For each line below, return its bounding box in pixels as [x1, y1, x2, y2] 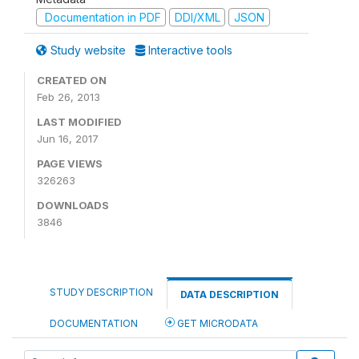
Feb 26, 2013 [37, 91, 100, 103]
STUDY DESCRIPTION [50, 286, 153, 298]
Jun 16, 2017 [37, 132, 99, 145]
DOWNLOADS [37, 199, 109, 212]
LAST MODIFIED [37, 115, 122, 128]
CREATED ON [37, 74, 107, 87]
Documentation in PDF [41, 10, 161, 24]
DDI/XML [174, 10, 220, 24]
